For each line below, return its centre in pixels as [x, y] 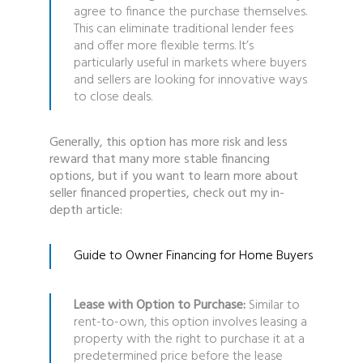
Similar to [272, 305]
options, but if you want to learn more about [173, 176]
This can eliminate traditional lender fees [183, 29]
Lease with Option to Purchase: [159, 305]
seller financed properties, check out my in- [167, 193]
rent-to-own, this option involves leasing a [190, 322]
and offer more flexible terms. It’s [163, 46]
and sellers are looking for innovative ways [190, 80]
